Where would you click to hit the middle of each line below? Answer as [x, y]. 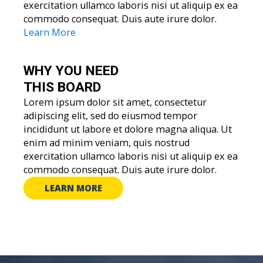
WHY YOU [55, 70]
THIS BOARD [62, 87]
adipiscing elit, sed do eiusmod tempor [110, 115]
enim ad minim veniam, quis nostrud [107, 142]
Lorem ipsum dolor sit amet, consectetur [115, 102]
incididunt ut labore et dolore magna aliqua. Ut [128, 129]
